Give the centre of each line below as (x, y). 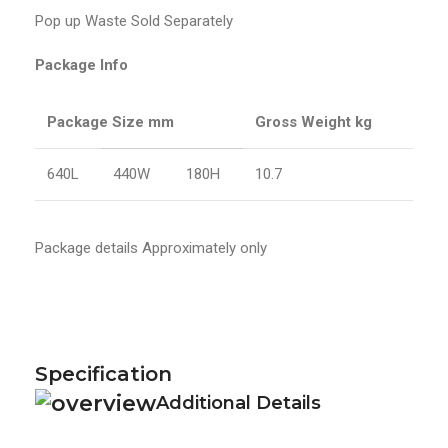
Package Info (81, 65)
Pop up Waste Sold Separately (134, 21)
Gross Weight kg (313, 122)
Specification (103, 374)
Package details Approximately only (151, 248)
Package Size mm (110, 122)
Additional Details (238, 403)
